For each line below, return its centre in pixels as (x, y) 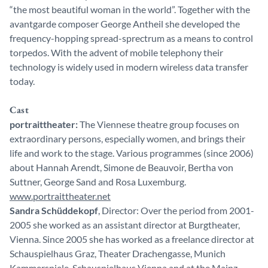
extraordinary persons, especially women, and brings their (127, 138)
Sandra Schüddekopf (54, 210)
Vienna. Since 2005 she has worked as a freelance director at (132, 239)
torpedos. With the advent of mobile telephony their (116, 52)
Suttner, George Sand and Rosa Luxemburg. (98, 182)
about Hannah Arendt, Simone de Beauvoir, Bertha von (121, 167)
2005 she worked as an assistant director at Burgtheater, (125, 225)
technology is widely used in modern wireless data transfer (129, 67)
